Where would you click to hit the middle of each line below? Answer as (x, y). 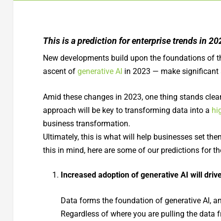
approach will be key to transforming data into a (127, 110)
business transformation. (86, 124)
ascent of (60, 71)
